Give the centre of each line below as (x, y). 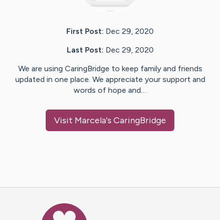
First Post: (85, 31)
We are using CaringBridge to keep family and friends (110, 69)
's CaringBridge (136, 121)
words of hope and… (110, 90)
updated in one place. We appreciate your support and (110, 80)
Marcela (90, 121)
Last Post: (85, 50)
